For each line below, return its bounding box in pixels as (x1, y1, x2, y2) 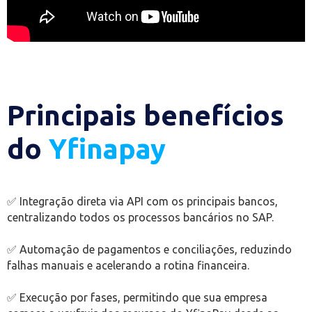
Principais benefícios (7, 100, 284, 132)
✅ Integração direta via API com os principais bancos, (7, 195, 278, 208)
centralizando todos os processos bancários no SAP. (7, 211, 274, 224)
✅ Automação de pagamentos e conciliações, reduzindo (7, 243, 292, 256)
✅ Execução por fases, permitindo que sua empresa (7, 291, 267, 304)
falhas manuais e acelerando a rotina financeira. (7, 259, 249, 272)
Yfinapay (49, 133, 166, 165)
